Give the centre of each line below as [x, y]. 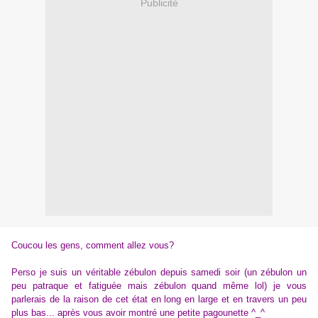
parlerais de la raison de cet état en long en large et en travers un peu [159, 300]
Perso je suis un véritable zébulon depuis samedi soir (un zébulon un [159, 273]
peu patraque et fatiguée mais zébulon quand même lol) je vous [159, 286]
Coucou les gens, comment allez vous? [93, 246]
